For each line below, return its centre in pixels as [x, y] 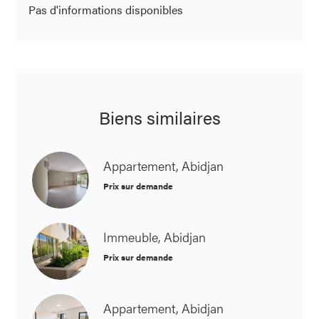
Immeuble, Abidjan [155, 237]
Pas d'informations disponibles [106, 10]
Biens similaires [159, 117]
